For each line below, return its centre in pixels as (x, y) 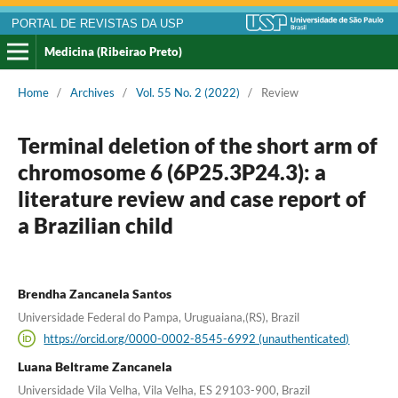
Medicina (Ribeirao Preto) (113, 51)
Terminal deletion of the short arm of (197, 146)
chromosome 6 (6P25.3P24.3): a (171, 172)
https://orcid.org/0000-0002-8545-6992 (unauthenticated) (197, 338)
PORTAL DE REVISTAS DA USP (97, 24)
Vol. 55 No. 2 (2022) (187, 93)
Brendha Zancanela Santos (94, 294)
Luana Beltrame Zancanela (95, 366)
